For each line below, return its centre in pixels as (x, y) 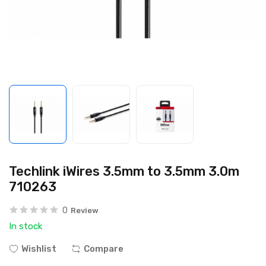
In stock (26, 226)
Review (85, 210)
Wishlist (39, 249)
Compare (104, 249)
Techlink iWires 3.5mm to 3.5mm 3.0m (124, 171)
